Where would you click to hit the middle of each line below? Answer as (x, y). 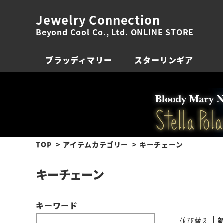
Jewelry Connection (98, 20)
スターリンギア (164, 60)
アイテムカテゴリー (96, 144)
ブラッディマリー (79, 60)
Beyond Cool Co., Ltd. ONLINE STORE (115, 32)
